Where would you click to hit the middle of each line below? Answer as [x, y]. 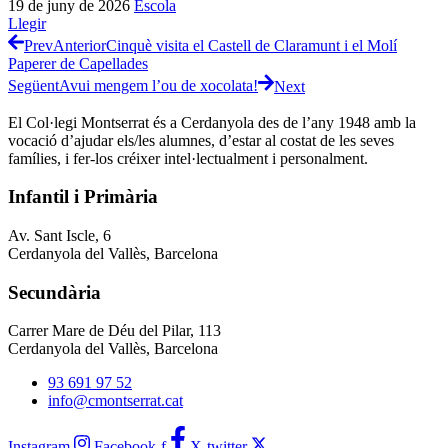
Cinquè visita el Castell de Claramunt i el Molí [251, 46]
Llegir [27, 23]
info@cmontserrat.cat [115, 401]
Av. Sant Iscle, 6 [59, 235]
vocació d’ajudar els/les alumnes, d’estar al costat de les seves [201, 140]
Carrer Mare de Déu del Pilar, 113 [114, 331]
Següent [33, 86]
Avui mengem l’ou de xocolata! [158, 86]
